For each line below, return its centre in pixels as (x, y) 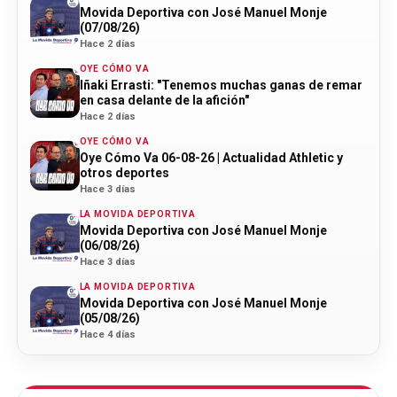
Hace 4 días (107, 334)
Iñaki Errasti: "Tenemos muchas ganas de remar (221, 85)
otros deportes (124, 172)
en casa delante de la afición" (164, 100)
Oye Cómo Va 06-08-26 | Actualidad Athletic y (211, 157)
